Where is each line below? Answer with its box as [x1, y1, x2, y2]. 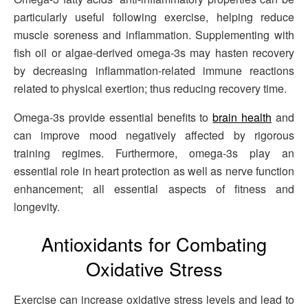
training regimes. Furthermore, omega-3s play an [14, 145, 294, 162]
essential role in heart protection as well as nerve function [14, 163, 294, 179]
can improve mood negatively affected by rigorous [14, 127, 294, 144]
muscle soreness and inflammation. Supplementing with [14, 27, 294, 43]
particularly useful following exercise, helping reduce [14, 9, 294, 25]
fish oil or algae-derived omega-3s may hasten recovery [14, 45, 294, 61]
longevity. [14, 199, 60, 215]
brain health [212, 109, 272, 126]
